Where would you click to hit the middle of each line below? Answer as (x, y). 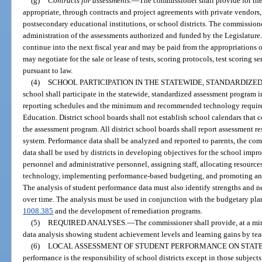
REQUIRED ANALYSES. (87, 222)
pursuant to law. (48, 70)
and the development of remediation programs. (128, 211)
